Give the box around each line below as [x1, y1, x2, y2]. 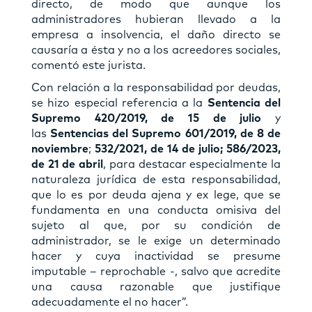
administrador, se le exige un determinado [31, 235, 281, 247]
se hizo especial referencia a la [31, 97, 203, 109]
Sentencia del [203, 97, 281, 109]
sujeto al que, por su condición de [31, 219, 281, 231]
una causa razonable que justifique [31, 281, 281, 292]
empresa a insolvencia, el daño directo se [31, 29, 281, 40]
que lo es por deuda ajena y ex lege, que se [31, 189, 281, 201]
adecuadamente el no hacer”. [31, 296, 188, 308]
